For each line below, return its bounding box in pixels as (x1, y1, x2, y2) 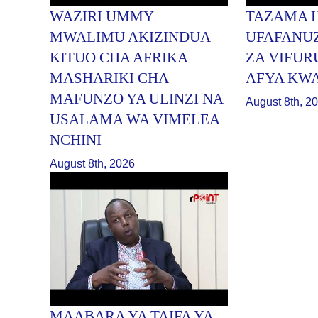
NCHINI (50, 131, 102, 149)
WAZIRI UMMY (50, 8, 154, 26)
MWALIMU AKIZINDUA (50, 28, 211, 46)
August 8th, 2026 (50, 158, 136, 170)
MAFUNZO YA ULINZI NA (50, 90, 224, 108)
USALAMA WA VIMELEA (50, 111, 220, 128)
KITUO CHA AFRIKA (50, 49, 188, 67)
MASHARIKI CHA (50, 70, 169, 87)
